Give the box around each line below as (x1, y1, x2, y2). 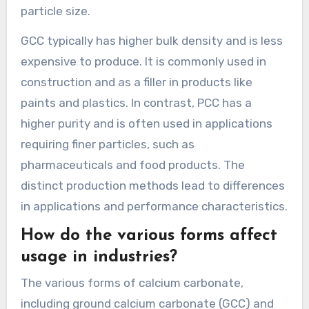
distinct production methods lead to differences (20, 179, 285, 193)
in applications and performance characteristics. (20, 199, 288, 214)
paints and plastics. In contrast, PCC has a (20, 96, 252, 110)
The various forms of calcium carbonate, (20, 276, 243, 290)
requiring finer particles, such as (20, 137, 195, 152)
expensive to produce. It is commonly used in (20, 54, 266, 69)
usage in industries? (20, 248, 177, 266)
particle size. (20, 4, 90, 19)
